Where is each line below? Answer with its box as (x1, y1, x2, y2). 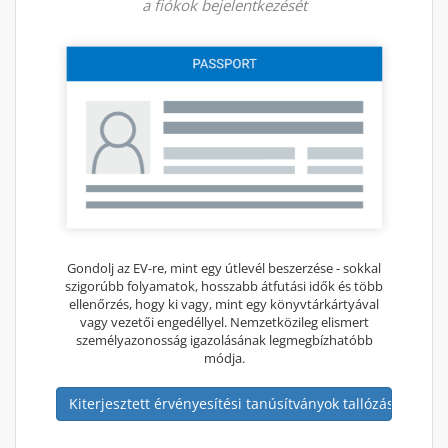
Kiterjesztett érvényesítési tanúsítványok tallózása (69, 394, 402, 413)
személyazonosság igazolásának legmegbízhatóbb (75, 331, 373, 349)
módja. (203, 349, 245, 367)
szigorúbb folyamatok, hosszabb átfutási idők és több (65, 277, 383, 295)
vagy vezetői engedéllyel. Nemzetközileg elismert (79, 313, 369, 331)
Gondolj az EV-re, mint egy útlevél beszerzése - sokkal (67, 259, 381, 277)
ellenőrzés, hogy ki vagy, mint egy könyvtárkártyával (69, 295, 379, 313)
